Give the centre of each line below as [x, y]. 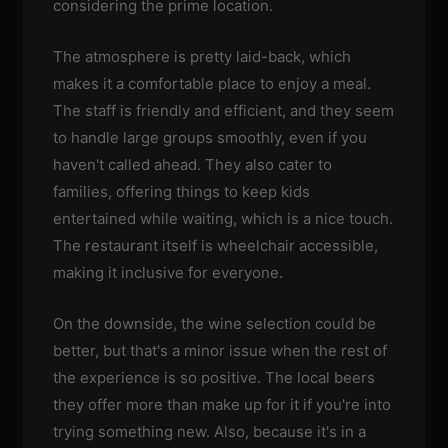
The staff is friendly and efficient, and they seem [224, 110]
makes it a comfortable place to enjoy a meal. [212, 83]
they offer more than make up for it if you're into [222, 404]
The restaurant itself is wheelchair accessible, [216, 245]
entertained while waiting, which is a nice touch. [223, 218]
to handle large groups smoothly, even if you [210, 137]
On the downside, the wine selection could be [215, 323]
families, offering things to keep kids [182, 191]
